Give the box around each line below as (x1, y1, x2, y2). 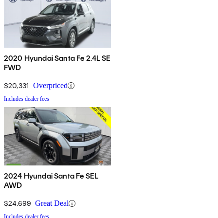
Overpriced (33, 81, 68, 90)
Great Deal (35, 199, 69, 208)
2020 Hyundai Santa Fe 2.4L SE (4, 54, 111, 63)
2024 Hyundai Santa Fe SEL (4, 171, 98, 181)
